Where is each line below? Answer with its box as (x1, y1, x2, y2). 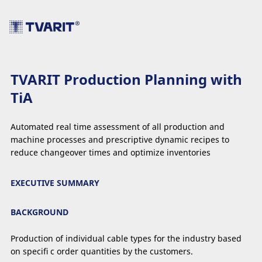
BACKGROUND (11, 206, 68, 218)
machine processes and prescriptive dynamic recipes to (11, 134, 229, 146)
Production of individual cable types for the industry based (11, 232, 242, 244)
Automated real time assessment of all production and (11, 121, 225, 133)
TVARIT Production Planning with (11, 70, 242, 89)
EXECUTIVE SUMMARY (11, 177, 99, 189)
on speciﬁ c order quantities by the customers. (11, 245, 193, 257)
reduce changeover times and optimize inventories (11, 147, 211, 158)
